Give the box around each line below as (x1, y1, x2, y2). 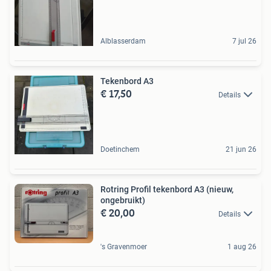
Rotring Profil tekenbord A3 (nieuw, (100, 184, 233, 194)
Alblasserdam (100, 36, 146, 45)
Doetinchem (100, 145, 140, 154)
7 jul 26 (232, 36, 256, 45)
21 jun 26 (226, 145, 256, 154)
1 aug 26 (227, 243, 256, 252)
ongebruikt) (100, 195, 145, 205)
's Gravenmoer (100, 243, 147, 252)
